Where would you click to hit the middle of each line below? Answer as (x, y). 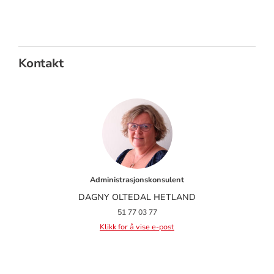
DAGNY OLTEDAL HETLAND (137, 197)
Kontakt (41, 64)
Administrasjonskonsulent (137, 180)
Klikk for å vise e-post (137, 227)
